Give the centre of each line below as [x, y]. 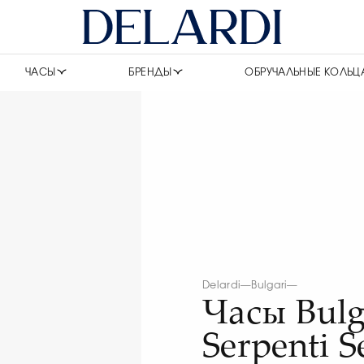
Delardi [222, 285]
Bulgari [269, 285]
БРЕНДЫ [150, 72]
